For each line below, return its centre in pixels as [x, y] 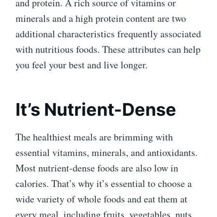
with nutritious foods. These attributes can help [108, 49]
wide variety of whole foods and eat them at [101, 199]
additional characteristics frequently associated [108, 33]
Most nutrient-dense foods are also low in [97, 168]
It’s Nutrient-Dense [96, 109]
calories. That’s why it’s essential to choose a [104, 183]
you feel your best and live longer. [82, 64]
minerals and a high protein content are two [101, 18]
